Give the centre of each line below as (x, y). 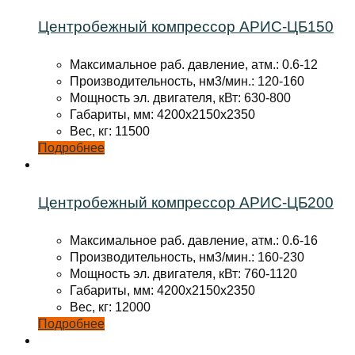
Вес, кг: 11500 (110, 132)
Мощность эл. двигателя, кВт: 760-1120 (183, 274)
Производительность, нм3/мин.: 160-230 (187, 257)
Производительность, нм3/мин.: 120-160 (187, 82)
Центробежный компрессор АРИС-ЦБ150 (186, 27)
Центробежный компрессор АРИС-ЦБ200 (186, 202)
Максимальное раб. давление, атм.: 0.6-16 (194, 240)
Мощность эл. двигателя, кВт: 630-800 (180, 98)
